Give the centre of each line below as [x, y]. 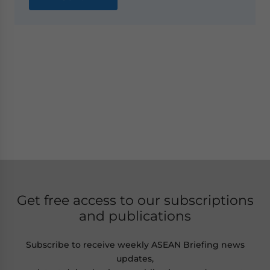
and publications [135, 215]
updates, [135, 258]
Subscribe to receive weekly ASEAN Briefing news [135, 244]
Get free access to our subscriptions [135, 200]
